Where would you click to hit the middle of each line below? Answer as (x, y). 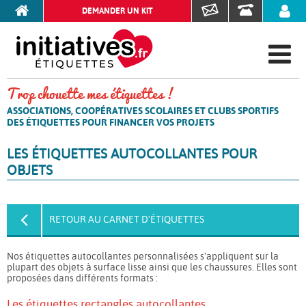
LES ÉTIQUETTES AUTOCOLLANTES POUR (132, 153)
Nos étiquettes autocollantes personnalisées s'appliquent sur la (143, 256)
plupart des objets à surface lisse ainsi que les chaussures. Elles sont (152, 267)
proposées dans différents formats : (82, 278)
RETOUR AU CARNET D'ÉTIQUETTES (127, 219)
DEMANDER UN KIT (117, 11)
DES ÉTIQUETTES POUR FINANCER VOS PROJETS (111, 122)
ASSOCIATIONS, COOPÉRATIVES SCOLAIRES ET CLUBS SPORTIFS (143, 110)
